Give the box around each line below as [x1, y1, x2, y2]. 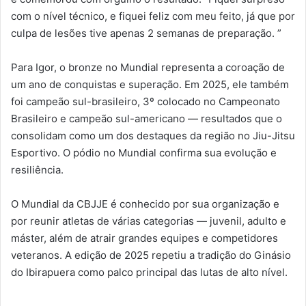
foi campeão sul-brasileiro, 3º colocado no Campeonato [11, 94, 280, 108]
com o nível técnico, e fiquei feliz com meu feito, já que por [11, 9, 295, 23]
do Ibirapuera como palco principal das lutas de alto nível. [11, 265, 290, 279]
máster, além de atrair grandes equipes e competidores [11, 231, 278, 245]
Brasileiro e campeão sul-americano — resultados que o [11, 111, 282, 125]
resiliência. [11, 163, 64, 176]
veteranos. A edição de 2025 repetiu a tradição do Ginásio [11, 248, 291, 262]
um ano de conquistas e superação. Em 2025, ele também [11, 77, 289, 91]
